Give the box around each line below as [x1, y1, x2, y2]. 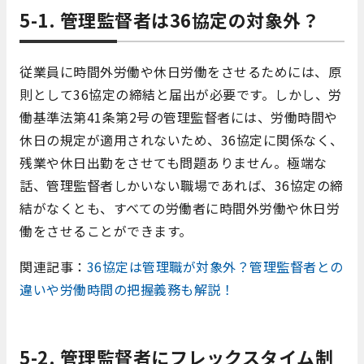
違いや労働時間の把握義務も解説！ [19, 279, 234, 299]
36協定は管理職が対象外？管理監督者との [86, 257, 344, 276]
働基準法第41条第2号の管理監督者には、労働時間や [19, 107, 338, 127]
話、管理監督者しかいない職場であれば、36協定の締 [19, 175, 344, 195]
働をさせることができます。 [19, 221, 193, 240]
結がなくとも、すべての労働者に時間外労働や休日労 [19, 198, 340, 218]
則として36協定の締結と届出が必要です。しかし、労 [19, 84, 342, 104]
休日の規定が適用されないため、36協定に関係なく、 [19, 130, 344, 149]
